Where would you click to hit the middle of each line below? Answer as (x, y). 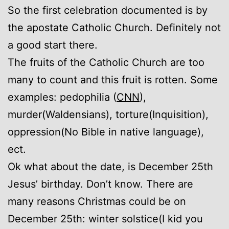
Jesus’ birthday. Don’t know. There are (100, 184)
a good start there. (53, 45)
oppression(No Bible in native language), (106, 132)
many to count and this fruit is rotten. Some (113, 79)
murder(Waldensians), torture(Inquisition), (108, 114)
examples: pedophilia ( (62, 97)
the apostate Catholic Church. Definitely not (114, 27)
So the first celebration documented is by (108, 10)
